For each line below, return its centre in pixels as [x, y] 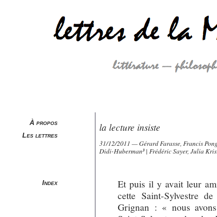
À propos [44, 123]
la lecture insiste [130, 127]
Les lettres [40, 135]
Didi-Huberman [121, 151]
